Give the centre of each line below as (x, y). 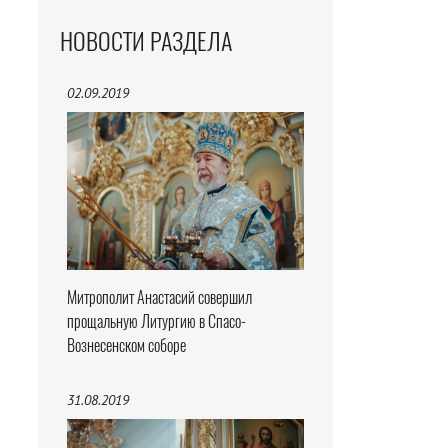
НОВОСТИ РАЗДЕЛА (146, 41)
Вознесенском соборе (126, 346)
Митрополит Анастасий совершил (159, 298)
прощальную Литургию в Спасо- (156, 322)
